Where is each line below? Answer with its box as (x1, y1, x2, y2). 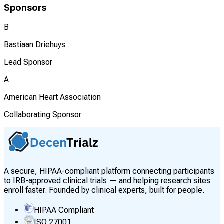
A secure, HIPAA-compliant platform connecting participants (4, 166, 214, 176)
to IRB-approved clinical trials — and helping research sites (4, 176, 210, 186)
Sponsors (4, 2, 46, 13)
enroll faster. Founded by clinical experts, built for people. (4, 185, 204, 195)
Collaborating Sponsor (4, 110, 81, 120)
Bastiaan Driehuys (4, 40, 65, 50)
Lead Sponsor (4, 57, 52, 67)
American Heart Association (4, 92, 101, 102)
